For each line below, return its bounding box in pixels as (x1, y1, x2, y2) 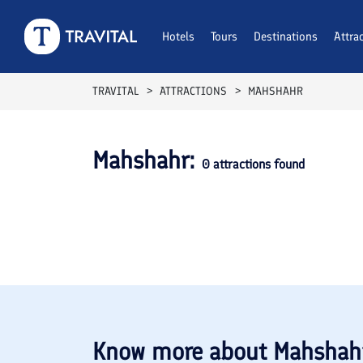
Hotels (162, 29, 194, 44)
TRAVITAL (92, 84, 139, 98)
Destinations (254, 29, 318, 44)
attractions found (210, 156, 305, 172)
